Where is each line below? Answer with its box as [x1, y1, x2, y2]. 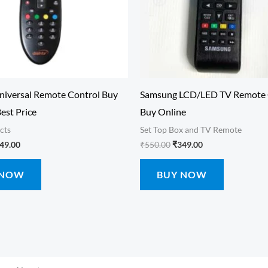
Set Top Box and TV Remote [140, 124, 242, 135]
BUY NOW [157, 168, 207, 180]
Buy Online [140, 105, 186, 117]
